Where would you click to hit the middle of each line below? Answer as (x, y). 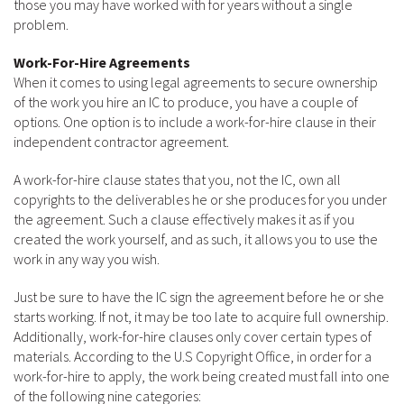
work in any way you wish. (87, 259)
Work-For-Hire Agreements (102, 62)
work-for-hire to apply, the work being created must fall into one (202, 376)
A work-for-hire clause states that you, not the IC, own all (177, 179)
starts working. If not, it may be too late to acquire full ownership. (201, 317)
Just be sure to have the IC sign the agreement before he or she (199, 297)
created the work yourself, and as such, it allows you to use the (196, 239)
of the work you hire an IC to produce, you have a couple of (186, 102)
